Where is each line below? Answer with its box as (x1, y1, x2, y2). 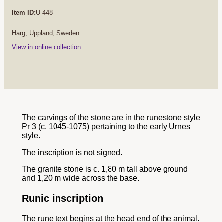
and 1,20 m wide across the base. (22, 173, 139, 182)
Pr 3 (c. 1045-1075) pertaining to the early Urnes (22, 122, 190, 131)
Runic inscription (22, 192, 103, 204)
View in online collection (12, 43, 81, 51)
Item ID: (12, 8, 36, 16)
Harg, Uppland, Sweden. (12, 29, 81, 37)
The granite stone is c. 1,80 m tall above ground (22, 165, 188, 173)
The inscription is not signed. (22, 148, 122, 157)
